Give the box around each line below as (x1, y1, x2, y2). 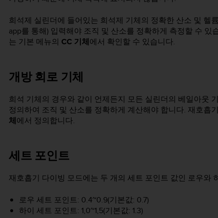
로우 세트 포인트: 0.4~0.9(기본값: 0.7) (18, 194, 149, 205)
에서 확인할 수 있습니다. (90, 36, 175, 47)
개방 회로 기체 (9, 68, 84, 85)
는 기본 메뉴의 (9, 36, 61, 47)
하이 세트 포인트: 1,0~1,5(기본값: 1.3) (18, 204, 143, 216)
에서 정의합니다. (17, 115, 75, 127)
